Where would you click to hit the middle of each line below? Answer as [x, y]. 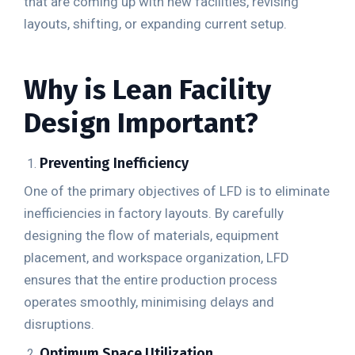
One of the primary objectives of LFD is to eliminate [177, 191]
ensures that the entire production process [151, 280]
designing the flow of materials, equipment [151, 235]
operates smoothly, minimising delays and [149, 302]
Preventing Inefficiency [114, 163]
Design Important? [141, 122]
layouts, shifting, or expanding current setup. [155, 23]
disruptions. [59, 324]
